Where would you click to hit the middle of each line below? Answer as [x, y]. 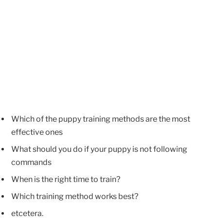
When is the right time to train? [66, 180]
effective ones [37, 132]
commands [31, 163]
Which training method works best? [75, 197]
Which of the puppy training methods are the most [101, 119]
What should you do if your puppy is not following [99, 149]
